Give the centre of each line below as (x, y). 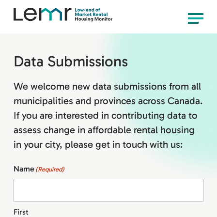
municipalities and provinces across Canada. (108, 101)
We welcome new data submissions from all (107, 86)
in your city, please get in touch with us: (98, 145)
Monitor (129, 44)
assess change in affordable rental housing (104, 130)
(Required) (50, 170)
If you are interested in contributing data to (106, 116)
